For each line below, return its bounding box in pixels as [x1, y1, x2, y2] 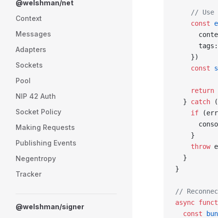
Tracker [16, 170, 41, 178]
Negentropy [16, 154, 56, 163]
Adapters [16, 45, 46, 54]
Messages [16, 30, 51, 38]
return [175, 87, 214, 94]
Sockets [16, 61, 43, 69]
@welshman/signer [16, 202, 84, 211]
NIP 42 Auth [16, 92, 56, 100]
